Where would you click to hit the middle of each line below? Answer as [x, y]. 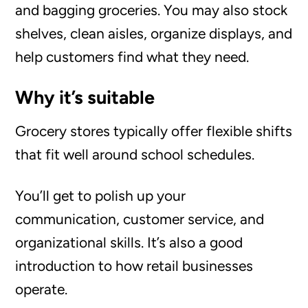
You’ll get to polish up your [101, 195]
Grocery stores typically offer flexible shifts [154, 131]
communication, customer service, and [140, 219]
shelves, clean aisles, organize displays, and [154, 33]
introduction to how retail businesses [134, 265]
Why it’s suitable [85, 97]
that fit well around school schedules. [135, 154]
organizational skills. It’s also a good [129, 242]
